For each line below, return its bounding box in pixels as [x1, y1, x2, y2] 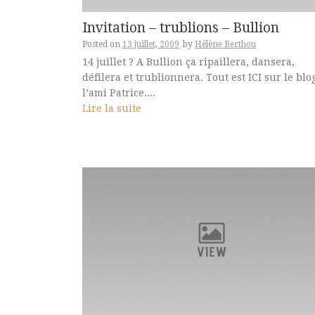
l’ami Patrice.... [82, 86, 155, 98]
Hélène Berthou [195, 39, 256, 49]
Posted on [82, 39, 122, 49]
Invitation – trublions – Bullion [82, 19, 279, 36]
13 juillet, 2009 [122, 39, 179, 49]
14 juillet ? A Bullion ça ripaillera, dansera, [82, 56, 295, 67]
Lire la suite [82, 102, 141, 114]
